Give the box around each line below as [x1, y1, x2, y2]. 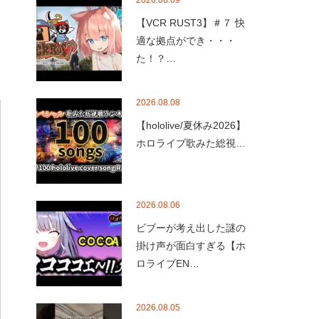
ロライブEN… [136, 258, 199, 269]
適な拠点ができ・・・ [136, 35, 236, 46]
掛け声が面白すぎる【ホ [136, 240, 246, 251]
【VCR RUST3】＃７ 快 [136, 17, 245, 28]
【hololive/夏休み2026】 [136, 120, 246, 131]
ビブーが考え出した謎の [136, 222, 246, 234]
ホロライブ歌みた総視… [136, 137, 246, 149]
